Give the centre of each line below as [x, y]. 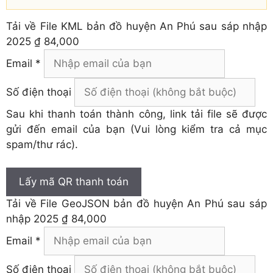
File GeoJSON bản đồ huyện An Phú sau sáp [154, 204]
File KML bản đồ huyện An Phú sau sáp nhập [154, 26]
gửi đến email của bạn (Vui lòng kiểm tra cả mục [136, 129]
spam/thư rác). [42, 144]
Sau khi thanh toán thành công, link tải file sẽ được [136, 114]
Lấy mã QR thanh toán [74, 182]
